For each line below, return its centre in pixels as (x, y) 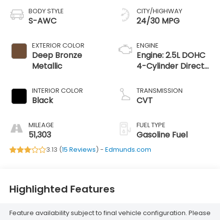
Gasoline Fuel (162, 135)
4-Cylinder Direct (170, 66)
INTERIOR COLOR (57, 91)
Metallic (47, 66)
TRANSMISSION (160, 91)
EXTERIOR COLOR (58, 46)
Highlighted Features (62, 189)
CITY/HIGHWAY (159, 11)
